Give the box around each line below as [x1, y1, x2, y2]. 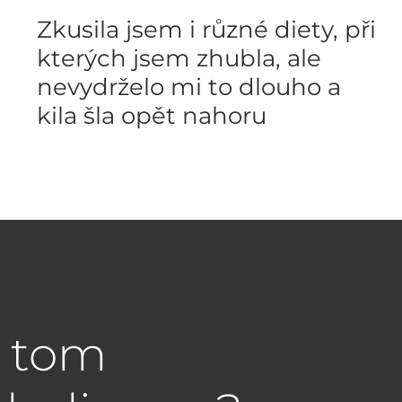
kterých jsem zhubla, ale [37, 44, 321, 73]
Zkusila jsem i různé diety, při [37, 15, 376, 44]
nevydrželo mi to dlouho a [37, 73, 341, 101]
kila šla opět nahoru [37, 101, 267, 130]
